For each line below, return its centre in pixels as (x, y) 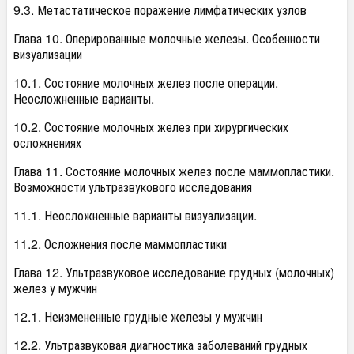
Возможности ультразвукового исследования (133, 187)
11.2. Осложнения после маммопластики (120, 244)
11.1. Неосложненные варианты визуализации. (135, 215)
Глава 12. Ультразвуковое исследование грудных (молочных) (174, 272)
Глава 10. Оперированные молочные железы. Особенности (167, 38)
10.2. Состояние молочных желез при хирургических (151, 127)
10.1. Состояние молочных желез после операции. (146, 83)
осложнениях (47, 143)
